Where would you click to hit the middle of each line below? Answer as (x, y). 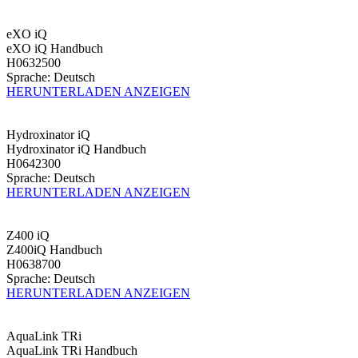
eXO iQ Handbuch (55, 48)
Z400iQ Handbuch (54, 249)
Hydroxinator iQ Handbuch (76, 149)
